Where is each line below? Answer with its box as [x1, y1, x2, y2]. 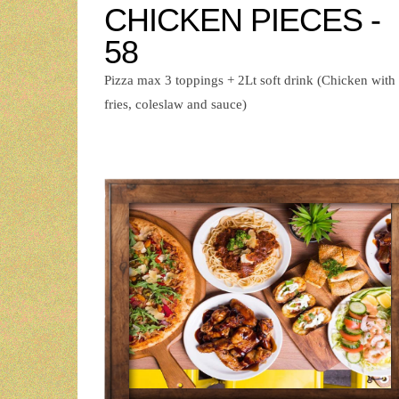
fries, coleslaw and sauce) [104, 97, 247, 112]
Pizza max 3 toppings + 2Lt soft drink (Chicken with [104, 73, 395, 88]
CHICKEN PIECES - [104, 2, 380, 39]
